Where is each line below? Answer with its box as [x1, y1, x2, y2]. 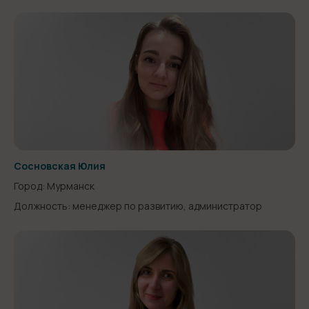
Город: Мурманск [14, 179, 94, 192]
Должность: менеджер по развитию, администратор [14, 199, 262, 212]
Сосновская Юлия [14, 159, 106, 172]
